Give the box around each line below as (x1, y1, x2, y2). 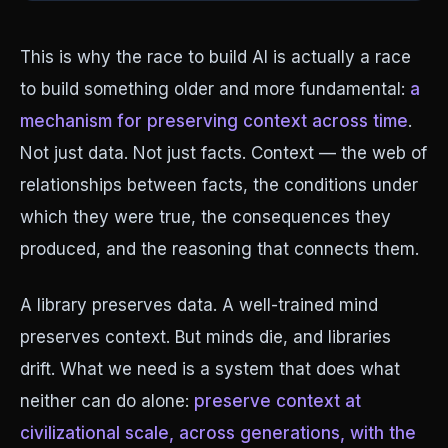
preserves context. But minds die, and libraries (20, 327, 391, 347)
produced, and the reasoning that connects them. (20, 239, 419, 259)
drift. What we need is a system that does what (20, 359, 400, 379)
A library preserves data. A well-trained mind (20, 295, 378, 315)
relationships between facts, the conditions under (20, 175, 418, 195)
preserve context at (194, 391, 361, 411)
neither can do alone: (20, 391, 189, 411)
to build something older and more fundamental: (20, 79, 405, 99)
